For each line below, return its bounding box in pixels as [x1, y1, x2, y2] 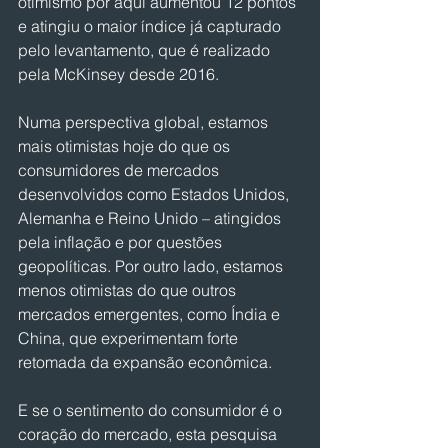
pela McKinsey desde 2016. [18, 64, 223, 84]
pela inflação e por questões [18, 232, 226, 252]
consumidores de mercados [18, 160, 223, 180]
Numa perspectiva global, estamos [18, 112, 272, 132]
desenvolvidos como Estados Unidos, [18, 184, 293, 204]
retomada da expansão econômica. [18, 352, 272, 372]
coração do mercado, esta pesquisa [18, 424, 281, 444]
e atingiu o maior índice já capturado [18, 16, 285, 36]
